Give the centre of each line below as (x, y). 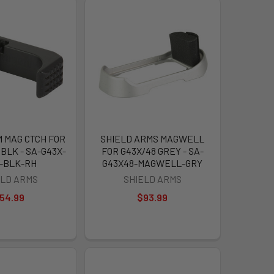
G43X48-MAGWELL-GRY (153, 163)
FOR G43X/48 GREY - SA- (152, 150)
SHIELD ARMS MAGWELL (153, 138)
